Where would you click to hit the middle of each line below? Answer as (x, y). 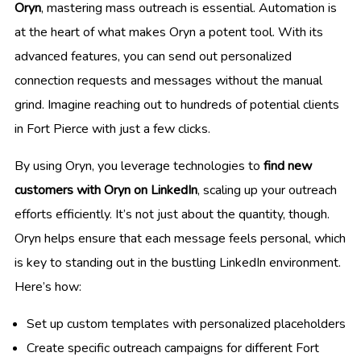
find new (288, 166)
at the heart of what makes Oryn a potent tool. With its (169, 32)
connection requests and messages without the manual (168, 80)
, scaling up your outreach (267, 190)
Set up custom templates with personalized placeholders (186, 324)
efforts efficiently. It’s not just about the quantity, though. (172, 214)
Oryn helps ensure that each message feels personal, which (180, 238)
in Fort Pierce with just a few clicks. (112, 129)
